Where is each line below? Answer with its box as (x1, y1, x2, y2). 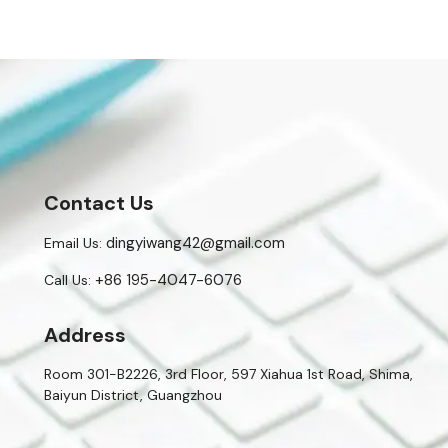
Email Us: (44, 233, 102, 252)
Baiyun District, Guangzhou (44, 385, 222, 404)
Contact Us (44, 189, 154, 216)
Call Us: (44, 270, 91, 289)
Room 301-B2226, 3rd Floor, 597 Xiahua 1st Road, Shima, (44, 364, 413, 383)
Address (44, 321, 126, 348)
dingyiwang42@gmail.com (106, 232, 285, 253)
